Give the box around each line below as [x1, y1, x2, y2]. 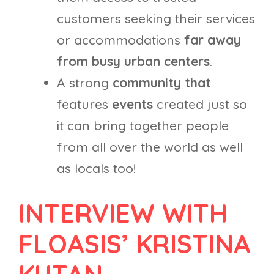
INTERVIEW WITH [18, 197, 228, 230]
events [112, 95, 153, 112]
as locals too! [57, 160, 136, 176]
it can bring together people [57, 117, 229, 133]
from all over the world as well [57, 138, 243, 155]
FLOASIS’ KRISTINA [18, 228, 251, 261]
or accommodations [57, 31, 184, 48]
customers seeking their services [57, 10, 255, 26]
